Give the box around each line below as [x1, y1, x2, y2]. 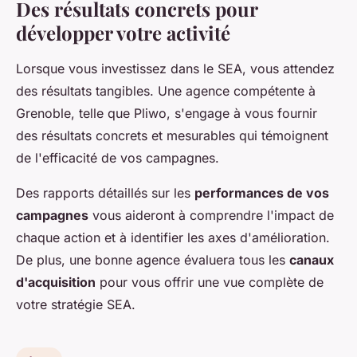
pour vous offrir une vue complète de [96, 273, 324, 290]
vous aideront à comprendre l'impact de [88, 206, 334, 223]
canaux [289, 251, 334, 268]
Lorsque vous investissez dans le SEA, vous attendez [16, 60, 335, 76]
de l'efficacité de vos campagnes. [16, 149, 219, 166]
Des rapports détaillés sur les [16, 184, 194, 201]
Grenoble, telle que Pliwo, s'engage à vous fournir [16, 104, 317, 121]
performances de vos [194, 184, 329, 201]
